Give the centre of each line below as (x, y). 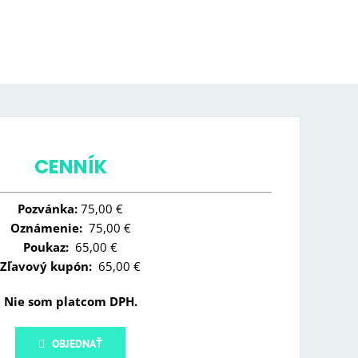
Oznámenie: (46, 228)
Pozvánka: (48, 209)
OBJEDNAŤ (78, 344)
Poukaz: (46, 247)
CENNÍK (70, 167)
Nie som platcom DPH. (70, 302)
